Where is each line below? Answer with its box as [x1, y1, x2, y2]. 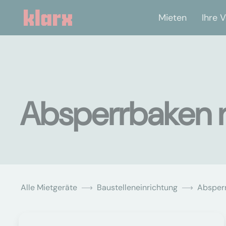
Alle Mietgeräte [21, 182, 77, 193]
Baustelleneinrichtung [97, 182, 178, 193]
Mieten [158, 11, 187, 24]
